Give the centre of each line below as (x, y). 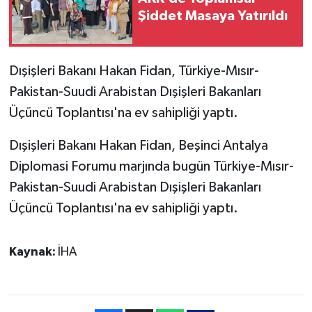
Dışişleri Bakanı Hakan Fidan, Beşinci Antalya (138, 146)
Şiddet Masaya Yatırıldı (213, 16)
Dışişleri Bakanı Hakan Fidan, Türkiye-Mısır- (134, 71)
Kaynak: (33, 252)
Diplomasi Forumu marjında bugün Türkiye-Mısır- (151, 167)
